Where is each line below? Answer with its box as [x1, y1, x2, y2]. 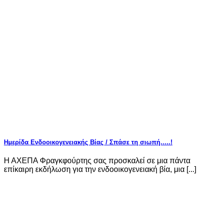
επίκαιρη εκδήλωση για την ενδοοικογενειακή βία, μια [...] [4, 165, 196, 174]
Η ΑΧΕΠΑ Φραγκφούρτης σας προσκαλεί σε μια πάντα [4, 156, 190, 165]
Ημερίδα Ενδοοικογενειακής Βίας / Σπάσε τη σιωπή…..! [4, 139, 172, 146]
